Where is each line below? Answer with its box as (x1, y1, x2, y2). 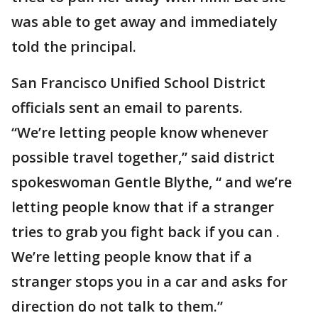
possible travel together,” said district (11, 148, 275, 167)
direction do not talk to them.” (11, 297, 223, 316)
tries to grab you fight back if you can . (11, 222, 280, 241)
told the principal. (11, 37, 136, 56)
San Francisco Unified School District (11, 73, 265, 92)
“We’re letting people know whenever (11, 123, 268, 142)
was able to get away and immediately (11, 12, 278, 31)
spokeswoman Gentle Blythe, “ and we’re (11, 172, 292, 192)
